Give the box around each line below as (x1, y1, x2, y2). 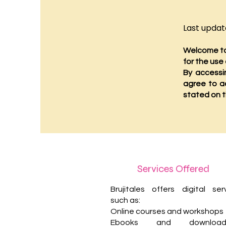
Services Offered (137, 162, 209, 175)
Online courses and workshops (110, 207, 223, 215)
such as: (110, 196, 140, 204)
